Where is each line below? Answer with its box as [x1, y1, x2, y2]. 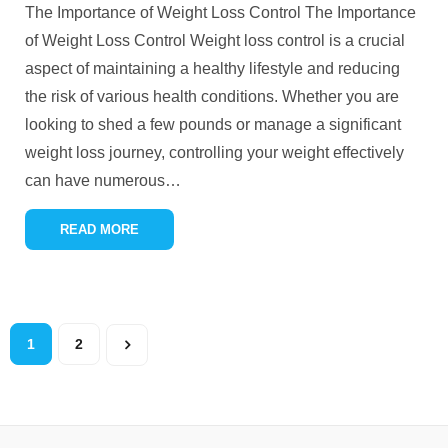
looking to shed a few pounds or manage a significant [25, 116, 401, 133]
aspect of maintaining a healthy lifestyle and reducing [25, 60, 400, 77]
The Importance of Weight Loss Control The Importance [25, 4, 416, 21]
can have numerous [25, 172, 165, 189]
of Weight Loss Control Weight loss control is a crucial [25, 32, 405, 49]
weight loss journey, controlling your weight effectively [25, 144, 404, 161]
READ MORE [60, 222, 139, 237]
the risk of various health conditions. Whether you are [25, 88, 399, 105]
